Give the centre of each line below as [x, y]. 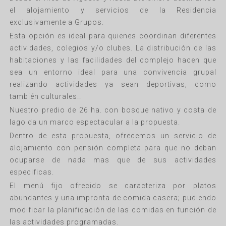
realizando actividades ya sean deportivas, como [113, 84]
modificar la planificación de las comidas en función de [113, 210]
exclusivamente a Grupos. [57, 22]
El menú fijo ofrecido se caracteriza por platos [113, 186]
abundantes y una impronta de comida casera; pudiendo [113, 198]
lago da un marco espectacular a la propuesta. [95, 122]
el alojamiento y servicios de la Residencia [113, 10]
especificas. [32, 172]
